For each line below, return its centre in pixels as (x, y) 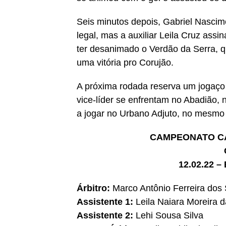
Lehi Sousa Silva (171, 216)
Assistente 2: (106, 216)
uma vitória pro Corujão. (125, 63)
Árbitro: (95, 188)
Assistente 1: (106, 202)
